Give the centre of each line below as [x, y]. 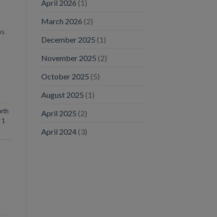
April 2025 [59, 113]
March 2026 [62, 21]
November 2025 [69, 58]
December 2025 [68, 39]
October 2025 [65, 76]
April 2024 [59, 131]
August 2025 [62, 94]
